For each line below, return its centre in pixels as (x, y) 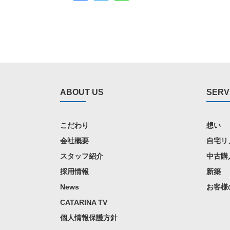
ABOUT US (82, 92)
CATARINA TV (84, 202)
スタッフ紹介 (82, 156)
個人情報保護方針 (89, 217)
